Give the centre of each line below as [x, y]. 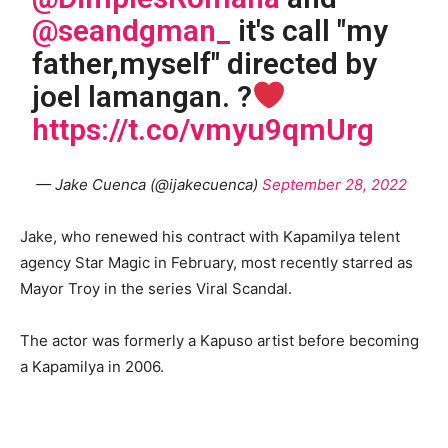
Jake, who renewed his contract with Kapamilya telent [210, 237]
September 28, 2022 [334, 185]
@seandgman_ [132, 31]
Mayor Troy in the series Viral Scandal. [156, 289]
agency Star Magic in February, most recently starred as [216, 263]
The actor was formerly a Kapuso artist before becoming [219, 341]
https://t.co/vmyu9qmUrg [203, 130]
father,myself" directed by [205, 64]
